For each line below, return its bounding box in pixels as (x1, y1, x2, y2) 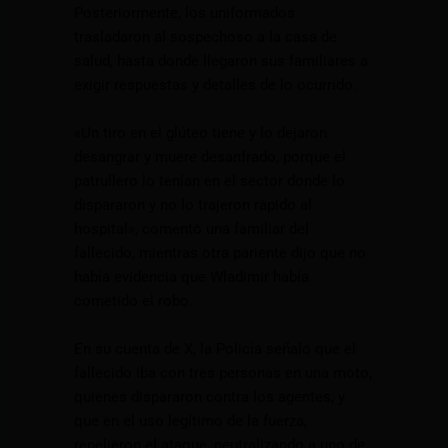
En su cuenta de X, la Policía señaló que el (74, 340, 357, 359)
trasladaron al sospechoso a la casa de (74, 28, 338, 47)
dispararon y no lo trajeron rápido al (74, 196, 313, 215)
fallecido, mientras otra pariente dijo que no (74, 244, 367, 263)
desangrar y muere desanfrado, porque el (74, 148, 347, 167)
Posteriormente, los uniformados (74, 4, 296, 23)
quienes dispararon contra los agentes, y (74, 388, 346, 407)
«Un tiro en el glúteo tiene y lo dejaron (74, 124, 328, 143)
